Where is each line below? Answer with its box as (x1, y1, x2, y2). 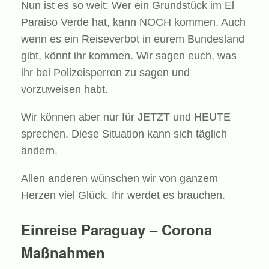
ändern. (21, 145, 58, 157)
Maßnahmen (21, 242, 105, 262)
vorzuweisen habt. (21, 83, 108, 95)
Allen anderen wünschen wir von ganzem (21, 172, 218, 184)
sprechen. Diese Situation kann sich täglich (21, 128, 227, 140)
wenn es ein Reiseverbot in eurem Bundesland (21, 33, 244, 45)
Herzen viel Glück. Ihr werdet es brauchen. (21, 189, 225, 201)
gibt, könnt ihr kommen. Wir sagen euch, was (21, 50, 237, 62)
